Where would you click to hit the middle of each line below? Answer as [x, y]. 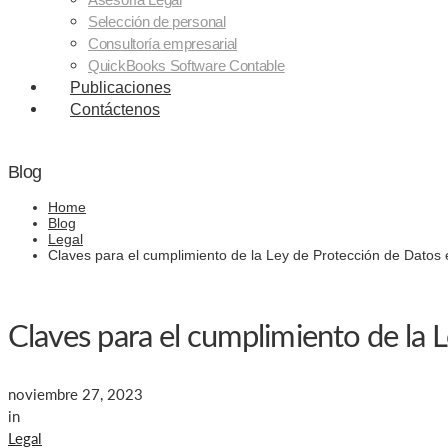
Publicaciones [120, 87]
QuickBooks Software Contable [186, 65]
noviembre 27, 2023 [75, 394]
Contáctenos [115, 109]
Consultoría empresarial [163, 43]
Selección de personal [157, 21]
